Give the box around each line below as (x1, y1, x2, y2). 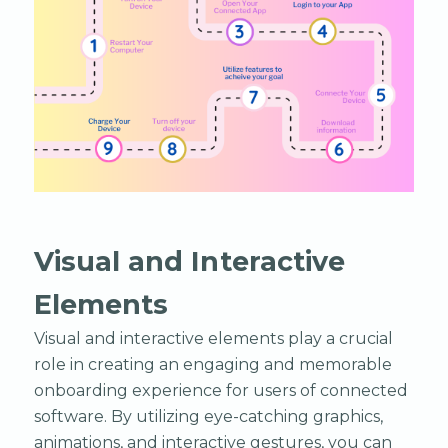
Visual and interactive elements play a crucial (33, 328, 393, 348)
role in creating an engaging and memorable (33, 354, 392, 374)
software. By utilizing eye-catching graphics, (33, 406, 383, 426)
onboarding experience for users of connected (33, 380, 408, 400)
